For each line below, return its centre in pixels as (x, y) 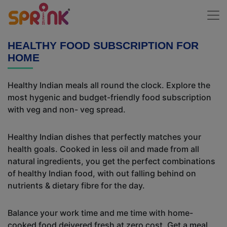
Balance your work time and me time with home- (100, 213)
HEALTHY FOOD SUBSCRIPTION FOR (103, 45)
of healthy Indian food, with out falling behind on (102, 173)
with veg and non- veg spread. (67, 109)
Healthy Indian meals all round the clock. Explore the (109, 85)
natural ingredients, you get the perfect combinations (111, 161)
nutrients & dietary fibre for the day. (76, 185)
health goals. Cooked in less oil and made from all (103, 149)
